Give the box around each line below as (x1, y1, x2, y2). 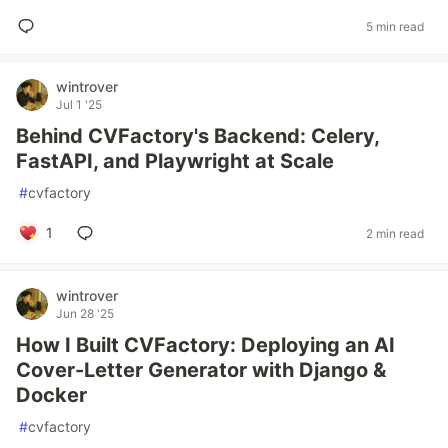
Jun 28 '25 (56, 306, 114, 321)
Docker (16, 383, 87, 407)
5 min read (366, 18, 424, 34)
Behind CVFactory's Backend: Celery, (16, 124, 379, 148)
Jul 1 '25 (56, 97, 102, 112)
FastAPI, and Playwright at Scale (16, 149, 334, 173)
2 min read (366, 225, 424, 241)
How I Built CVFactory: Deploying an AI (16, 333, 395, 357)
